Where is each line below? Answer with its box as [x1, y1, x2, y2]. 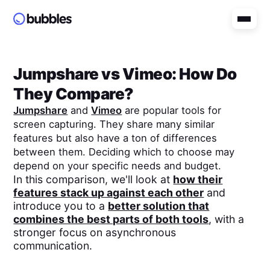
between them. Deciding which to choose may [13, 145, 235, 158]
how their [173, 172, 223, 186]
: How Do [172, 64, 237, 83]
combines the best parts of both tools [13, 212, 209, 225]
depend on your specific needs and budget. [13, 159, 222, 172]
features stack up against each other [13, 186, 204, 199]
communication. [13, 239, 93, 252]
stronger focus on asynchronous [13, 225, 177, 239]
